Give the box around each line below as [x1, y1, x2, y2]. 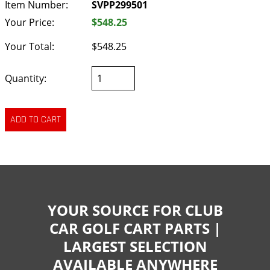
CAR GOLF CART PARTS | [49, 218, 221, 238]
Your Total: [5, 40, 54, 54]
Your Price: [5, 15, 54, 29]
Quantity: [5, 72, 46, 86]
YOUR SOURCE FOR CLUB [47, 199, 223, 220]
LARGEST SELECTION [63, 236, 207, 256]
